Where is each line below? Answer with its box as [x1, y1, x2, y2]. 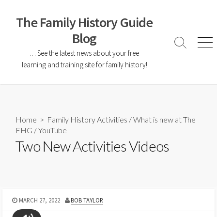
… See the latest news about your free [30, 48, 139, 58]
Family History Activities [47, 115, 128, 124]
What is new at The [133, 115, 196, 124]
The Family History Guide [15, 14, 153, 31]
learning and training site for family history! [21, 60, 147, 69]
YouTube [38, 125, 67, 135]
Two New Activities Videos [15, 137, 169, 155]
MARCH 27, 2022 [18, 196, 60, 204]
